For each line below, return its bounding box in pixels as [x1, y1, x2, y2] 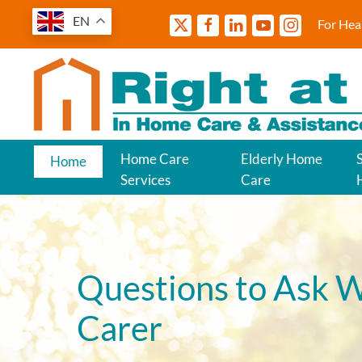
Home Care [120, 150, 189, 167]
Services [120, 171, 170, 188]
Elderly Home [241, 150, 323, 167]
